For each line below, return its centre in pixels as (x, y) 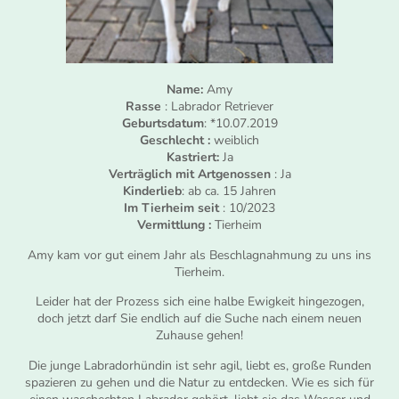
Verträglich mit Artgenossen (189, 175)
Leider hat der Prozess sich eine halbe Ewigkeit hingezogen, (199, 302)
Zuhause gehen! (199, 336)
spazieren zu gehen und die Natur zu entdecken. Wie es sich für (199, 382)
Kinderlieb (152, 191)
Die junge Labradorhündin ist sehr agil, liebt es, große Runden (199, 365)
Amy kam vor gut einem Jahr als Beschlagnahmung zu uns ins (199, 255)
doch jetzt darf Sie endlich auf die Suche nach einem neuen (199, 319)
